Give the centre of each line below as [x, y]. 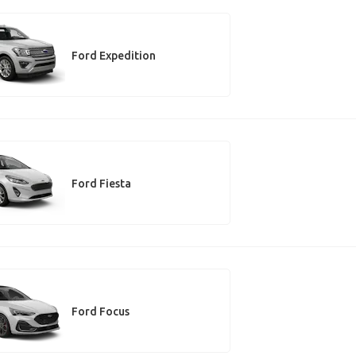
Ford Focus [100, 311]
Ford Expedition [113, 55]
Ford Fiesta [101, 183]
